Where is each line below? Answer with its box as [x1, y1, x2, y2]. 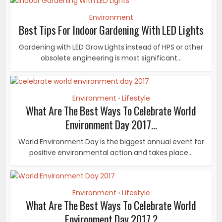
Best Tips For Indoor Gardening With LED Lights [18, 21, 204, 38]
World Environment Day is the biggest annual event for [18, 136, 204, 147]
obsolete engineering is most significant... [40, 53, 182, 63]
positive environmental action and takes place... [29, 147, 193, 158]
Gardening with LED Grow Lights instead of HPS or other [19, 42, 203, 52]
